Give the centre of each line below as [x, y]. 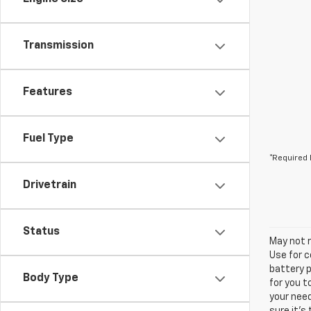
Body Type [51, 278]
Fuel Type [48, 139]
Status [41, 232]
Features [48, 92]
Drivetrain [50, 185]
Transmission [58, 46]
